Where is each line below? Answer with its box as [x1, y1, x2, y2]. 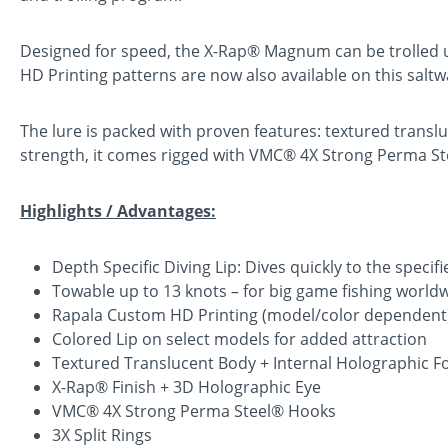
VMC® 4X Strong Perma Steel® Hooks [52, 399, 336, 422]
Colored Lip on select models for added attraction [52, 327, 427, 350]
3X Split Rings [52, 423, 152, 446]
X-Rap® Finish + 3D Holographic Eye [52, 375, 321, 398]
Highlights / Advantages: [20, 199, 216, 222]
